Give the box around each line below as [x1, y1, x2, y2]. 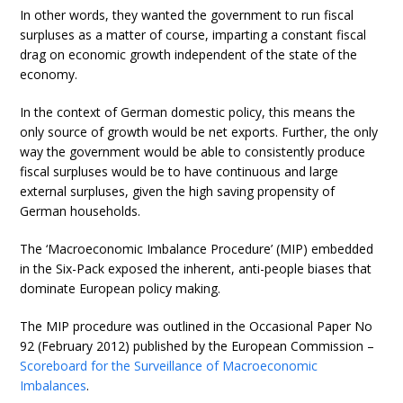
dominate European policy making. [20, 280, 221, 297]
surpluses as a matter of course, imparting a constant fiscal [20, 26, 367, 43]
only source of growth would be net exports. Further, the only [20, 123, 379, 140]
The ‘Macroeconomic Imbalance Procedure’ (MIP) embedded [20, 240, 374, 257]
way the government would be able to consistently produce [20, 143, 366, 160]
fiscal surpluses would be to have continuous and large [20, 163, 339, 180]
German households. [20, 202, 141, 219]
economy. [20, 66, 78, 83]
